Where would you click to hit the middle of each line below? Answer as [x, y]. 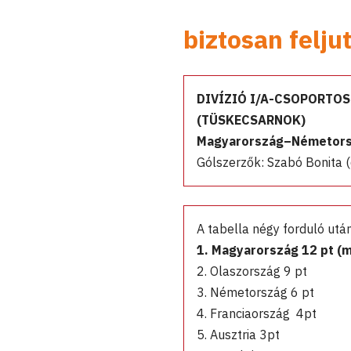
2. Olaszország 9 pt [252, 271]
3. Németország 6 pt [255, 292]
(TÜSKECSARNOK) [251, 119]
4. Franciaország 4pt [257, 313]
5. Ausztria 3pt [238, 334]
